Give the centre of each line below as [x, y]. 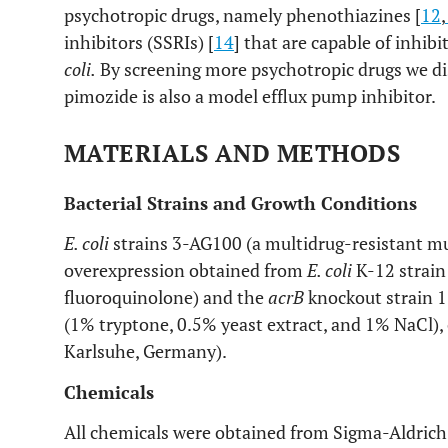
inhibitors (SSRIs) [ [139, 42]
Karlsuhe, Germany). [145, 351]
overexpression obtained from [185, 270]
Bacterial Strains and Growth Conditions [240, 203]
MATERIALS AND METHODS [232, 153]
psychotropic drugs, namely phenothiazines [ [242, 15]
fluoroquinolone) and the [166, 297]
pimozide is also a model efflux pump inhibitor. [250, 96]
